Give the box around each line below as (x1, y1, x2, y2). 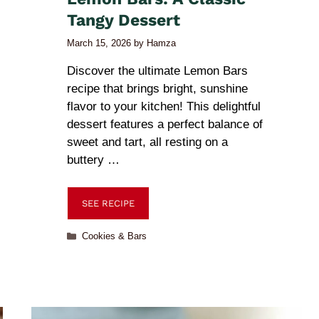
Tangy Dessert (67, 11, 180, 30)
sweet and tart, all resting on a (67, 135, 228, 149)
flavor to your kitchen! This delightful (67, 99, 261, 113)
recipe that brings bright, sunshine (67, 81, 248, 95)
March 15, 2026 (67, 37, 131, 48)
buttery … (67, 152, 120, 167)
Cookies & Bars (81, 231, 147, 241)
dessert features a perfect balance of (67, 117, 263, 131)
